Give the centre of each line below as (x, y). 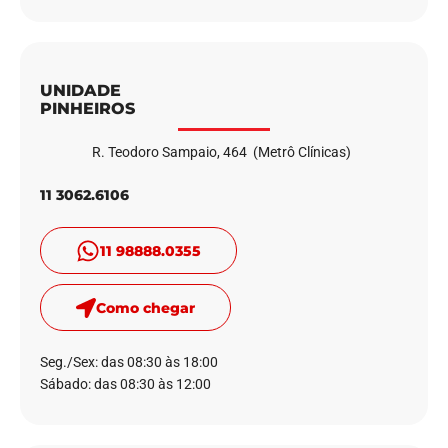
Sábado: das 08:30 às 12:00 (125, 384)
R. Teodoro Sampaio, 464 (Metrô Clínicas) (224, 152)
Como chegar (145, 308)
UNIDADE (80, 91)
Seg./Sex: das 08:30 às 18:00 (129, 362)
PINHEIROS (87, 109)
